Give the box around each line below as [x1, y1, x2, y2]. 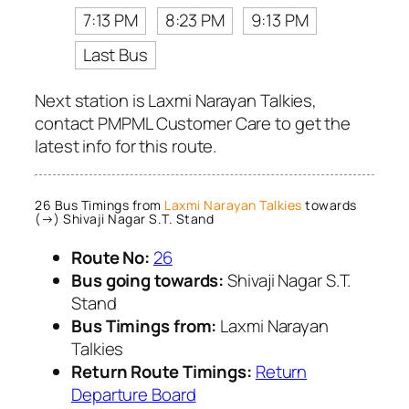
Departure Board [71, 383, 196, 407]
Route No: [71, 246, 151, 270]
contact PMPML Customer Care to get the [35, 110, 351, 135]
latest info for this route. [35, 133, 217, 158]
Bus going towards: [71, 268, 225, 293]
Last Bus [82, 43, 148, 67]
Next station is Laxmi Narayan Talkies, [35, 88, 318, 112]
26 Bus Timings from [35, 195, 164, 214]
